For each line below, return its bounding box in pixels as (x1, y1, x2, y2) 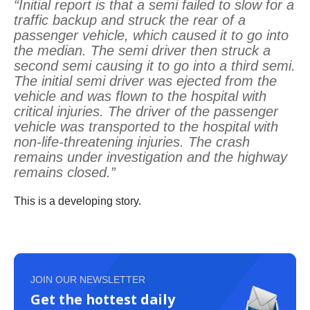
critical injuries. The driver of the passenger (14, 103, 278, 119)
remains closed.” (14, 164, 116, 180)
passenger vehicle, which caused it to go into (14, 27, 289, 43)
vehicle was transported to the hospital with (14, 118, 278, 134)
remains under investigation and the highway (14, 149, 287, 165)
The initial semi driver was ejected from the (14, 73, 277, 89)
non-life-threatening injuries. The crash (14, 134, 250, 149)
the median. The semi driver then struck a (14, 42, 271, 58)
